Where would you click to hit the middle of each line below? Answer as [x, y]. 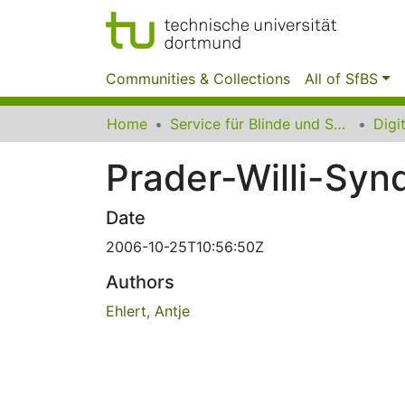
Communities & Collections [198, 79]
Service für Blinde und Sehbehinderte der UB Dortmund [339, 124]
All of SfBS [341, 79]
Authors [140, 282]
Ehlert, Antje [148, 311]
